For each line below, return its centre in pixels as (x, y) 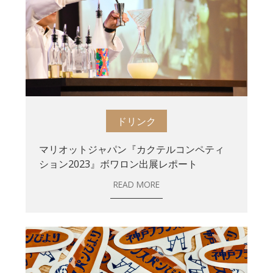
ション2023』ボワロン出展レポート (119, 164)
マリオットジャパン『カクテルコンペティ (132, 149)
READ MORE (136, 185)
